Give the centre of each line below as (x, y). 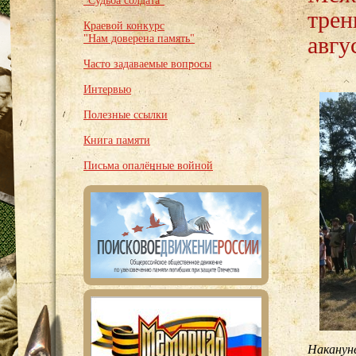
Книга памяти (117, 140)
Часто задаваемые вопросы (147, 64)
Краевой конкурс (124, 26)
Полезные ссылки (126, 115)
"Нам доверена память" (139, 39)
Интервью (107, 89)
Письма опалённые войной (148, 166)
